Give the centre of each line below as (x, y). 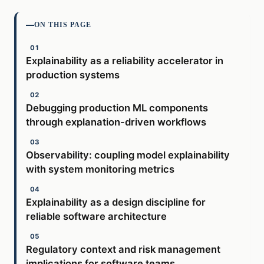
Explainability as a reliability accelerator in (125, 61)
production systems (73, 75)
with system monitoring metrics (100, 169)
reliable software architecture (96, 217)
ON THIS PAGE (63, 25)
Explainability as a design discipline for (116, 202)
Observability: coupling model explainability (128, 155)
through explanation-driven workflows (116, 122)
